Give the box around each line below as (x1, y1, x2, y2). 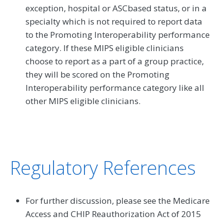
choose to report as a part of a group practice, (26, 55, 204, 67)
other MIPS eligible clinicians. (26, 95, 140, 107)
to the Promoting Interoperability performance (26, 29, 210, 41)
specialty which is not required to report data (26, 16, 202, 27)
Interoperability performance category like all (26, 82, 204, 94)
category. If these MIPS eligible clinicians (26, 42, 184, 54)
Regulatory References (10, 155, 196, 181)
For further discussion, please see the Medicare (26, 195, 210, 207)
